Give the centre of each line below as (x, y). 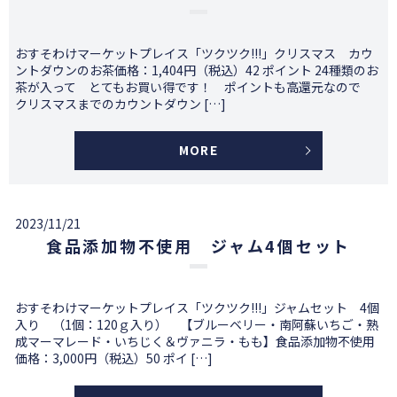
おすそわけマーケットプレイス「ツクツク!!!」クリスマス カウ (194, 54)
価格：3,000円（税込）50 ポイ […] (114, 358)
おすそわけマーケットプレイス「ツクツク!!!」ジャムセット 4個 (197, 308)
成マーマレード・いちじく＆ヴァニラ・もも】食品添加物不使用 (195, 342)
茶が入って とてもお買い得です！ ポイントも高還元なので (194, 87)
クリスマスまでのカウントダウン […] (121, 104)
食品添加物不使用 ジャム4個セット (198, 246)
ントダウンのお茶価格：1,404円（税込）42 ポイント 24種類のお (197, 70)
